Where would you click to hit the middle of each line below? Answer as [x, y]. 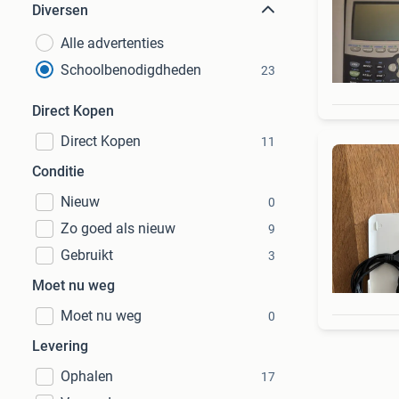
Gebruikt [87, 255]
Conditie [58, 171]
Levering [60, 346]
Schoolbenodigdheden [131, 70]
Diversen [60, 10]
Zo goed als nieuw [118, 228]
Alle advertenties [112, 43]
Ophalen [87, 376]
